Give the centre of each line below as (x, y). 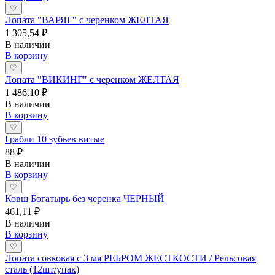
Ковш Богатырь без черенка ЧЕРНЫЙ (85, 198)
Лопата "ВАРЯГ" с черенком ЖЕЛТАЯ (87, 20)
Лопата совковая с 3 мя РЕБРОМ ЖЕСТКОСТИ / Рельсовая (130, 258)
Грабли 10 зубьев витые (55, 139)
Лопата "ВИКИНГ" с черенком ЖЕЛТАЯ (92, 79)
